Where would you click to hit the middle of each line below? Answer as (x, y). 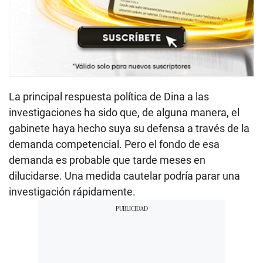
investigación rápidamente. (72, 191)
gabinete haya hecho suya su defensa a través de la (129, 128)
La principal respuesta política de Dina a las (109, 96)
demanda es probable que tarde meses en (107, 160)
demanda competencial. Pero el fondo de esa (114, 144)
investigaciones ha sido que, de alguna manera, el (124, 112)
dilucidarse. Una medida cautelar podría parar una (124, 176)
